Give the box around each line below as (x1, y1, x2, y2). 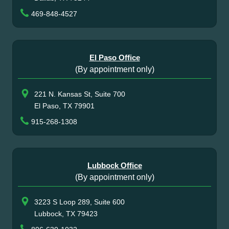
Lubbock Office (87, 161, 142, 170)
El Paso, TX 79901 (34, 102, 95, 110)
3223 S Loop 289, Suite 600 (34, 198, 125, 206)
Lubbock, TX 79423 (34, 210, 98, 218)
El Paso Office (89, 53, 140, 62)
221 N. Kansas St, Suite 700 (34, 90, 125, 98)
